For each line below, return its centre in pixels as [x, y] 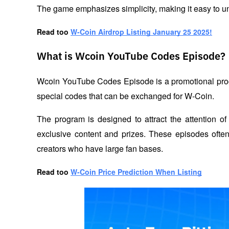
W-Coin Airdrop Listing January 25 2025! [141, 31]
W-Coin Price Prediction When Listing [136, 171]
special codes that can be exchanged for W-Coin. [127, 96]
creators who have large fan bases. [100, 148]
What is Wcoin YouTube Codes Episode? [131, 56]
